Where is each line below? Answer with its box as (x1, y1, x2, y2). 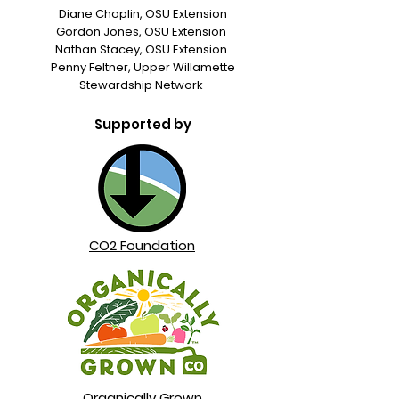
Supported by (94, 115, 191, 134)
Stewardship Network (79, 77, 206, 94)
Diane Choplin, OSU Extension (58, 5, 227, 22)
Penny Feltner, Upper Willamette (50, 59, 235, 76)
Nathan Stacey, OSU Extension (55, 41, 230, 58)
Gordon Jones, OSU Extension (56, 23, 229, 40)
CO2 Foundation (89, 236, 195, 255)
